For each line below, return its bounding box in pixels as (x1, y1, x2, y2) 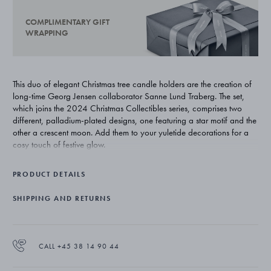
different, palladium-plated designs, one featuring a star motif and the (12, 114, 256, 126)
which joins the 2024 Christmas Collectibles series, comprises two (12, 102, 242, 114)
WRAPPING (25, 27, 68, 39)
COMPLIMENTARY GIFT (25, 16, 109, 28)
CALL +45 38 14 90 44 (38, 241, 119, 251)
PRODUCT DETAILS (12, 169, 86, 179)
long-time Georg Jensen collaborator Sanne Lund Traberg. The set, (12, 90, 244, 102)
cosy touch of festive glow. (12, 138, 105, 151)
